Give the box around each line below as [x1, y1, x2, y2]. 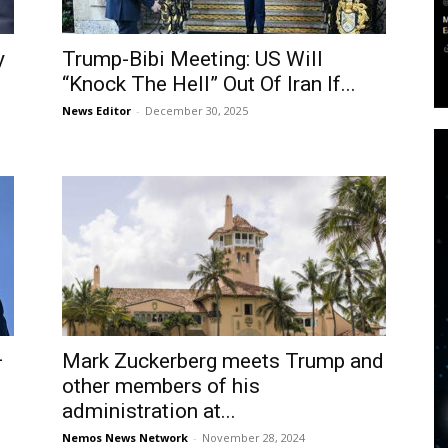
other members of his [62, 374, 260, 398]
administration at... [62, 399, 236, 423]
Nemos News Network [62, 430, 188, 445]
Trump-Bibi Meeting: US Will [62, 47, 323, 71]
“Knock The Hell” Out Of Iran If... [62, 72, 356, 96]
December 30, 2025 [145, 103, 248, 118]
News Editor [62, 103, 131, 118]
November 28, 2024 [202, 430, 305, 445]
